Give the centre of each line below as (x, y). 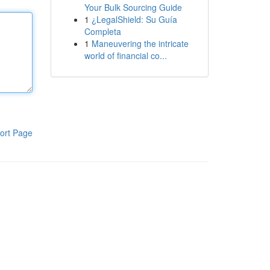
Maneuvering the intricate (140, 43)
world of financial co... (125, 55)
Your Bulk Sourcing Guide (133, 7)
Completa (102, 31)
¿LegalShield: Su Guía (134, 19)
